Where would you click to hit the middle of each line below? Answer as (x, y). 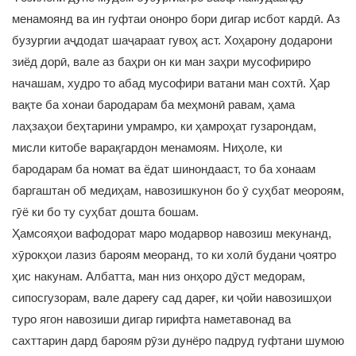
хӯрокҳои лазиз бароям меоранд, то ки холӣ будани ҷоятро (174, 255)
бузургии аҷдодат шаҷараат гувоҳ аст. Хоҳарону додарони (172, 40)
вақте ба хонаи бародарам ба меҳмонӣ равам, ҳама (153, 104)
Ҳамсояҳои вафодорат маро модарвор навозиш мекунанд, (172, 233)
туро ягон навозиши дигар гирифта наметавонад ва (151, 319)
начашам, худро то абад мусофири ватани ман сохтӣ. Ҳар (171, 83)
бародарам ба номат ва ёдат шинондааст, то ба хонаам (164, 169)
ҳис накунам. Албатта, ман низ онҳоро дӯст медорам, (159, 276)
